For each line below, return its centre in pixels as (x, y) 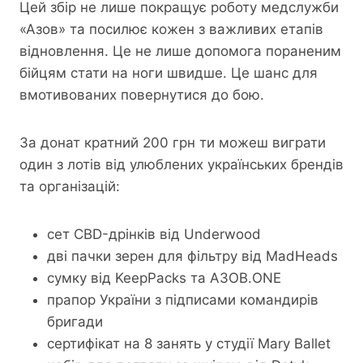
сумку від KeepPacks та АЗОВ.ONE (164, 278)
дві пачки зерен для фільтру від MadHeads (192, 256)
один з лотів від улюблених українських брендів (181, 165)
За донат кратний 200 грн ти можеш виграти (173, 143)
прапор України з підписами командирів (183, 300)
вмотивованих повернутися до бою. (142, 95)
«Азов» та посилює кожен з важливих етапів (171, 30)
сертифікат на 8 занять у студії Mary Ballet (189, 344)
